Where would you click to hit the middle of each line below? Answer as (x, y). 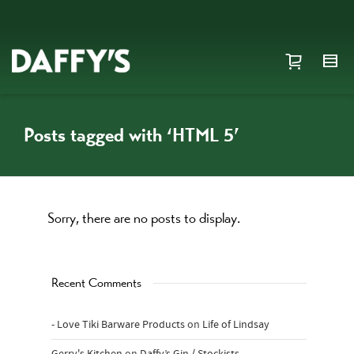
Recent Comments (96, 282)
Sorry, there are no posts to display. (144, 218)
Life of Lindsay (236, 325)
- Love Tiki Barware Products (118, 325)
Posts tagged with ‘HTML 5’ (132, 135)
